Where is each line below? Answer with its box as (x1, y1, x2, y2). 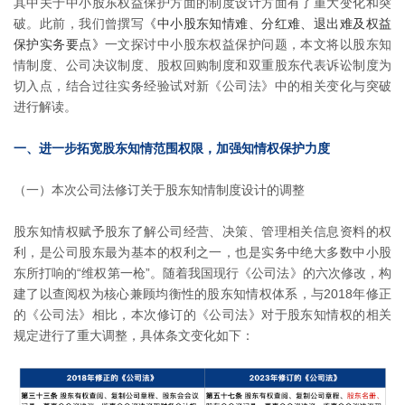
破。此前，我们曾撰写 (14, 16, 145, 31)
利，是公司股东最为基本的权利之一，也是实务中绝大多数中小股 (14, 245, 391, 259)
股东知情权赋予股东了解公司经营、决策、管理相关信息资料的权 (14, 224, 391, 239)
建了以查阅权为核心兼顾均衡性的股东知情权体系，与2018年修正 (14, 287, 391, 301)
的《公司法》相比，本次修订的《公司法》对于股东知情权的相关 (14, 307, 391, 322)
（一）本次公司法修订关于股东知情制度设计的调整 (14, 183, 305, 197)
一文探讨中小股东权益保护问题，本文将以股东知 (105, 37, 391, 52)
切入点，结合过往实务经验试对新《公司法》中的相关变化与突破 (14, 79, 391, 93)
